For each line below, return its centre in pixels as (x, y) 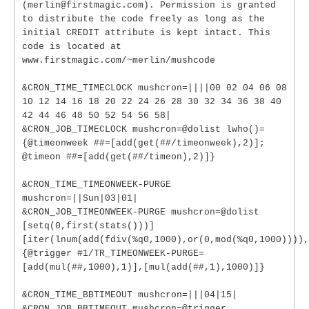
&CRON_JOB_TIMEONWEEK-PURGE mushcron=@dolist (141, 212)
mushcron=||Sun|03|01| (80, 198)
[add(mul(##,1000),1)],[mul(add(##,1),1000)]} (143, 267)
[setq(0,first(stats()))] (88, 226)
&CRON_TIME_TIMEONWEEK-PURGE (97, 185)
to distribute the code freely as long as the (143, 19)
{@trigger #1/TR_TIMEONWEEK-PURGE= (113, 253)
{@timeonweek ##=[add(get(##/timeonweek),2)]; (143, 143)
